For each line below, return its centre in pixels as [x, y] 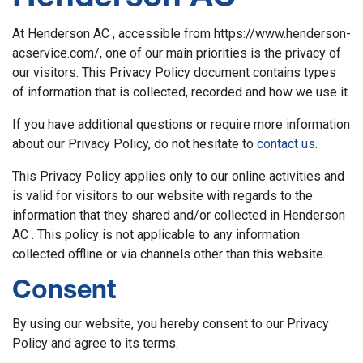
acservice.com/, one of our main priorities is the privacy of [177, 53]
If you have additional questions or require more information [181, 124]
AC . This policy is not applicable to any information [156, 234]
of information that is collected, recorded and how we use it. [181, 92]
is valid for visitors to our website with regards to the [162, 195]
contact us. [287, 143]
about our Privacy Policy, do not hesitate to [135, 143]
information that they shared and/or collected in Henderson [179, 215]
